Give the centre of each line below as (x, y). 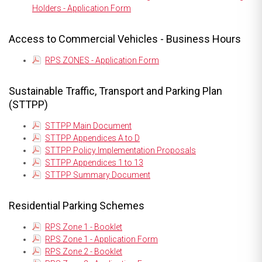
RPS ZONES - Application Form (102, 60)
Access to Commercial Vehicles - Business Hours (125, 39)
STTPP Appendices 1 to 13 (94, 162)
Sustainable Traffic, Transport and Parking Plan (116, 91)
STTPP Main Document (88, 125)
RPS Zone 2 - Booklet (84, 251)
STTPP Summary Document (98, 175)
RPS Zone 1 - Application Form (101, 239)
